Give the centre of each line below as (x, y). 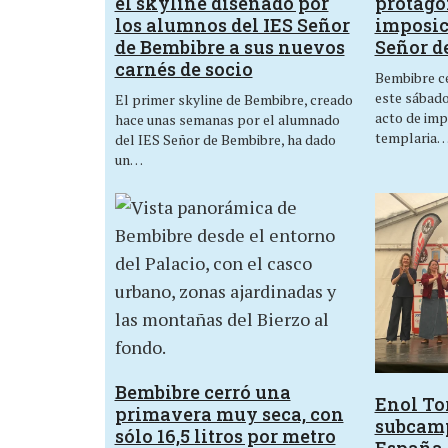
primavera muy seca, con (229, 413)
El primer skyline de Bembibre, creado (233, 100)
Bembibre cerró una (202, 391)
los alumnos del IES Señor (232, 25)
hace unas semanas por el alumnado (227, 120)
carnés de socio (183, 69)
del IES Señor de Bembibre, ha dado (225, 140)
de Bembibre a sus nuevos (229, 47)
